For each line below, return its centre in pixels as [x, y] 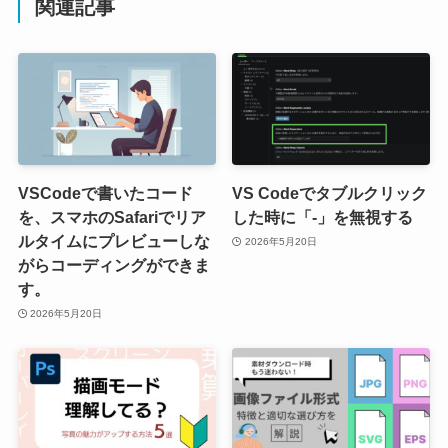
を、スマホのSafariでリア [111, 217]
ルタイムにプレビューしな [113, 241]
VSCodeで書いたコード [105, 193]
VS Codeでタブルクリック [330, 193]
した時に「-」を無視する [323, 217]
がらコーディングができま [113, 265]
